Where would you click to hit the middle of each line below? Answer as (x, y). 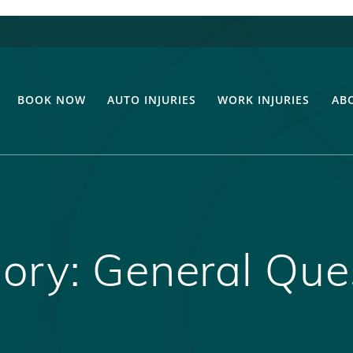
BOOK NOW (51, 99)
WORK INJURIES (264, 99)
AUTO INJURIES (152, 99)
